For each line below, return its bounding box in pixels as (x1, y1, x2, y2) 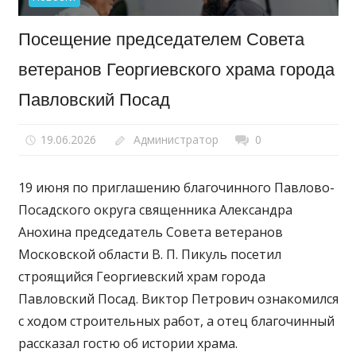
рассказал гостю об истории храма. (17, 335, 238, 353)
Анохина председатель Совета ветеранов (17, 223, 283, 242)
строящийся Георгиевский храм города (17, 268, 265, 286)
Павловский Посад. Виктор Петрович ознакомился (17, 290, 339, 308)
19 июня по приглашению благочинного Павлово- (17, 179, 335, 197)
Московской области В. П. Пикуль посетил (17, 246, 281, 264)
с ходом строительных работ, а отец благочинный (17, 312, 335, 331)
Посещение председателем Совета (17, 29, 304, 50)
